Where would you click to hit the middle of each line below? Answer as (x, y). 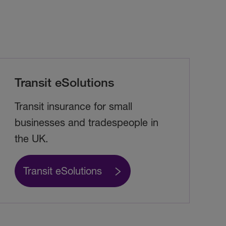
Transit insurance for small (74, 106)
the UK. (32, 139)
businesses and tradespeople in (87, 123)
